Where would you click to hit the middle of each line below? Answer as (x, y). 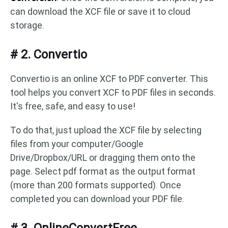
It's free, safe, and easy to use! (73, 106)
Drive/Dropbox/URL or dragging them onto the (103, 158)
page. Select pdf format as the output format (103, 171)
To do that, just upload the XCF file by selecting (106, 130)
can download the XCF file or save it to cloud (100, 11)
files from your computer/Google (77, 144)
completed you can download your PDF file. (97, 199)
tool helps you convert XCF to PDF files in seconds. (113, 92)
